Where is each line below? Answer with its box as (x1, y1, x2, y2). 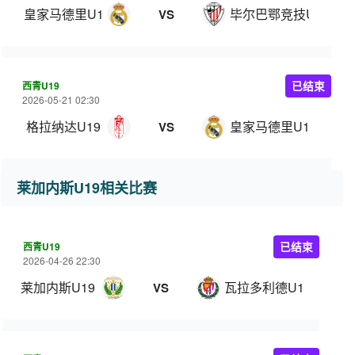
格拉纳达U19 (26, 117, 101, 136)
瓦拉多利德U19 (224, 278, 311, 296)
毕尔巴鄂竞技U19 (230, 5, 330, 23)
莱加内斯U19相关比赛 (17, 177, 157, 198)
